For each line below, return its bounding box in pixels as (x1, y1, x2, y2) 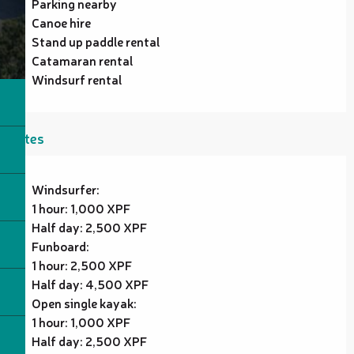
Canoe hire (32, 13, 91, 31)
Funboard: (32, 236, 89, 254)
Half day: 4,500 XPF (32, 274, 149, 292)
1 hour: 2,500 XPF (32, 255, 132, 273)
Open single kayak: (32, 293, 137, 311)
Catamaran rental (32, 51, 133, 69)
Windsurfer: (32, 179, 100, 198)
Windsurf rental (32, 70, 122, 88)
